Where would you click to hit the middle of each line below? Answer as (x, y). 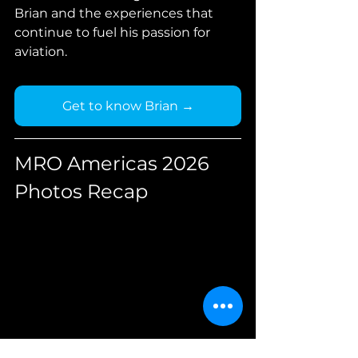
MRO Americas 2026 (114, 164)
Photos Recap (81, 192)
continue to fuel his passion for (114, 33)
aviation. (41, 52)
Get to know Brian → (128, 106)
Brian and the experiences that (115, 14)
